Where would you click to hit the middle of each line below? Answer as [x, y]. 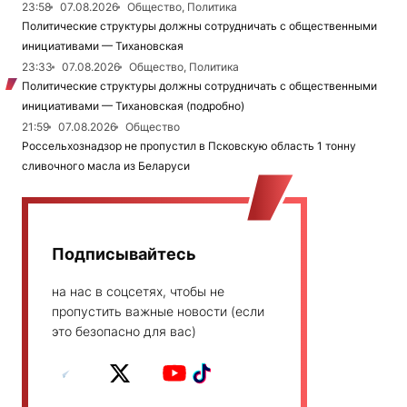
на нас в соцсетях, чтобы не [138, 292]
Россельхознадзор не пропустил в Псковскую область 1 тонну [189, 146]
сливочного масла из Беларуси [106, 166]
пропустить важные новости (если [158, 312]
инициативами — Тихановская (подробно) [133, 106]
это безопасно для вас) [124, 332]
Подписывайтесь [124, 254]
